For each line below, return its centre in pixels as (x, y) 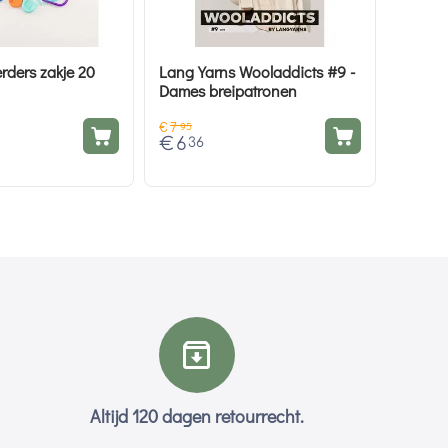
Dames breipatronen (228, 91)
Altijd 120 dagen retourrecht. (197, 416)
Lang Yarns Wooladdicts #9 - (257, 72)
